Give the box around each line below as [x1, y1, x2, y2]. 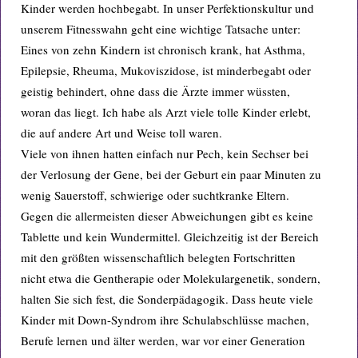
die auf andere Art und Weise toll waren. [21, 125, 222, 141]
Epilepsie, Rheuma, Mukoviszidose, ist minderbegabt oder [21, 62, 311, 78]
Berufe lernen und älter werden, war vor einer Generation [21, 332, 305, 348]
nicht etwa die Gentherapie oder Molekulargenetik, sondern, [21, 270, 320, 286]
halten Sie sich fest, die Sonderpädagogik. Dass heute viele [21, 291, 313, 307]
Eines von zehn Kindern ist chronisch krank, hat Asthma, [21, 42, 305, 58]
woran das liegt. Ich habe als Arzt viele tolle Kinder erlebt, [21, 104, 311, 120]
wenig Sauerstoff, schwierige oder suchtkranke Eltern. [21, 187, 289, 203]
